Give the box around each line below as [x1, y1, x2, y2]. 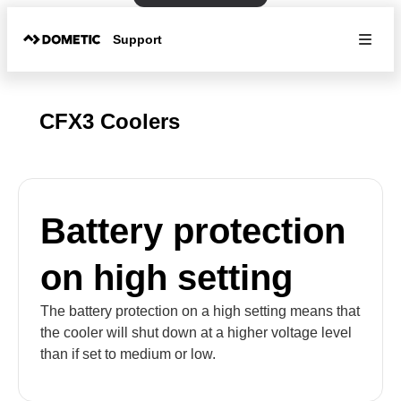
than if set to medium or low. [40, 346, 216, 362]
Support [113, 31, 163, 47]
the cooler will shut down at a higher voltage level [40, 325, 352, 340]
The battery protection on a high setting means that [40, 303, 360, 319]
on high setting [40, 258, 293, 297]
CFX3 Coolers [39, 109, 180, 133]
